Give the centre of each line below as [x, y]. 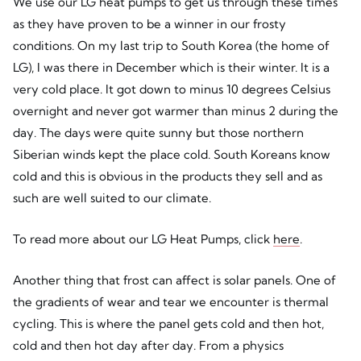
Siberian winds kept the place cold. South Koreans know [171, 154]
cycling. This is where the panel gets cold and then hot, [168, 324]
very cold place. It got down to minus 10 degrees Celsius [171, 89]
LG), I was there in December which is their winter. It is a [171, 67]
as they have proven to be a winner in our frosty [149, 23]
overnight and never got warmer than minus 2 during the [175, 110]
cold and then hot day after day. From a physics [148, 346]
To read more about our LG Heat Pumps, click [143, 239]
